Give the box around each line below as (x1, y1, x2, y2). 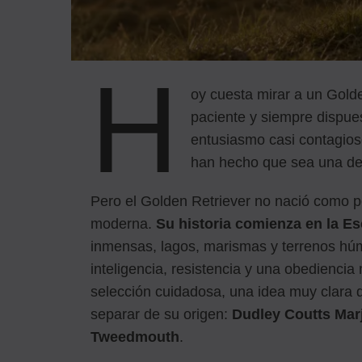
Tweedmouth (90, 328, 179, 345)
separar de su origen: (90, 305, 232, 322)
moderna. (90, 215, 156, 232)
